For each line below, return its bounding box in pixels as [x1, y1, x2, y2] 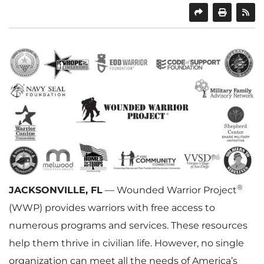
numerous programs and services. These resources [9, 219, 247, 231]
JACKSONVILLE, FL [9, 184, 103, 196]
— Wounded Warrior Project [103, 184, 237, 196]
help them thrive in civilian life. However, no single [9, 237, 244, 249]
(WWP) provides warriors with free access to [9, 202, 215, 213]
